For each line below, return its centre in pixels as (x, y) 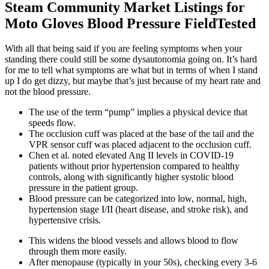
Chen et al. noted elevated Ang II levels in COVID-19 (131, 156)
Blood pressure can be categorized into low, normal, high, (138, 199)
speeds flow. (52, 123)
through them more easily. (78, 252)
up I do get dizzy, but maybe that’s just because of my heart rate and (133, 81)
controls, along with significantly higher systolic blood (131, 177)
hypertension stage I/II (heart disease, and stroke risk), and (138, 210)
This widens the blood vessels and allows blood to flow (134, 241)
